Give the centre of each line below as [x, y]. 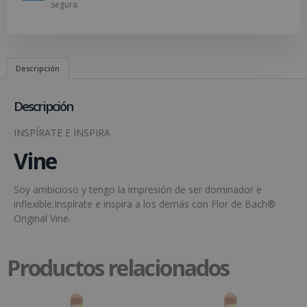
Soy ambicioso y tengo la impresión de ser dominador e [138, 190]
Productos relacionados [118, 267]
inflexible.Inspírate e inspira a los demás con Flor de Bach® [145, 204]
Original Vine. [42, 219]
